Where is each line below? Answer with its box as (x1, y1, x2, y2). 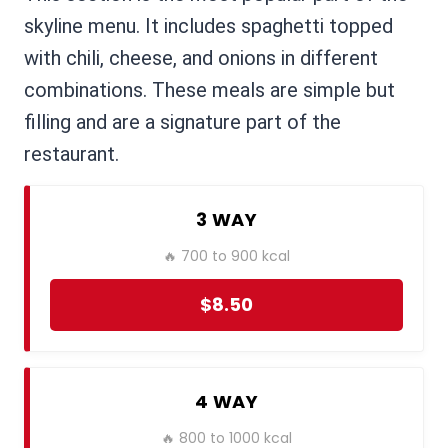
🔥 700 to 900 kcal (163, 246, 290, 267)
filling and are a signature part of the (24, 110, 341, 135)
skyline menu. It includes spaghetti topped (24, 14, 393, 39)
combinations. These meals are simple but (24, 78, 395, 103)
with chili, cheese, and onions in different (24, 46, 378, 71)
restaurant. (24, 142, 119, 167)
